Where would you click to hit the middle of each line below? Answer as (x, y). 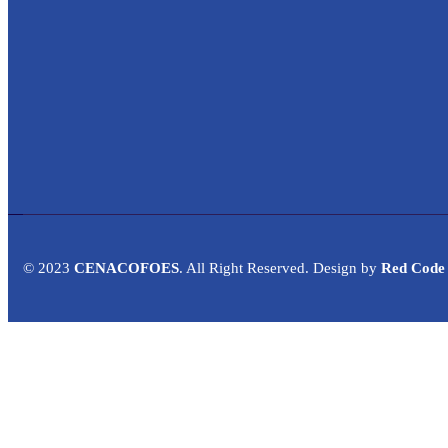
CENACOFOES (126, 267)
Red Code (413, 267)
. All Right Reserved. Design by (280, 267)
